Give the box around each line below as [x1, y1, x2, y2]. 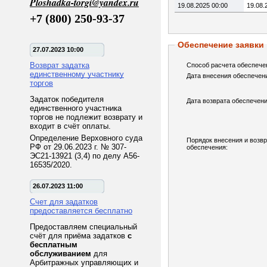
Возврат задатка [30, 61, 89, 70]
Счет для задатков [30, 197, 98, 206]
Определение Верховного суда [30, 133, 142, 142]
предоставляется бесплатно [30, 206, 132, 215]
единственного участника [30, 104, 122, 113]
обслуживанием [30, 249, 91, 258]
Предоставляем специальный [30, 222, 137, 231]
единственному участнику [30, 70, 124, 79]
